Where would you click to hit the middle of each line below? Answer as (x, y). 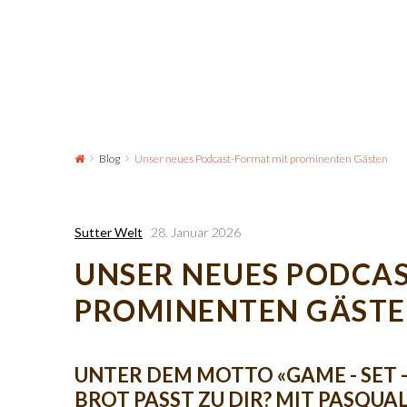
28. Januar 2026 (196, 232)
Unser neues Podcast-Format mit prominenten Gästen (261, 159)
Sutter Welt (109, 232)
